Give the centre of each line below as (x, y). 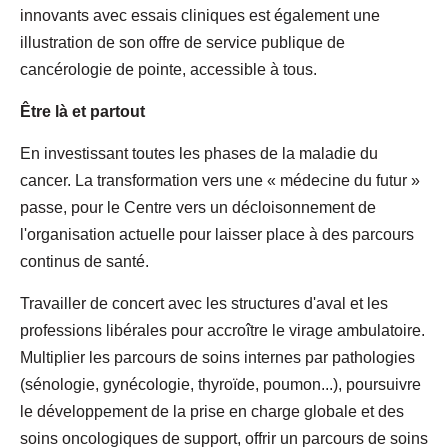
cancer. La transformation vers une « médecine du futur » (220, 180)
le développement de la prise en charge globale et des (212, 411)
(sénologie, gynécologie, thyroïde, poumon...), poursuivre (220, 384)
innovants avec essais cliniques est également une (200, 15)
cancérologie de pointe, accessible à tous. (168, 69)
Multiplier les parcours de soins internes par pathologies (217, 357)
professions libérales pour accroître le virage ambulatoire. (222, 330)
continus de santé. (84, 261)
